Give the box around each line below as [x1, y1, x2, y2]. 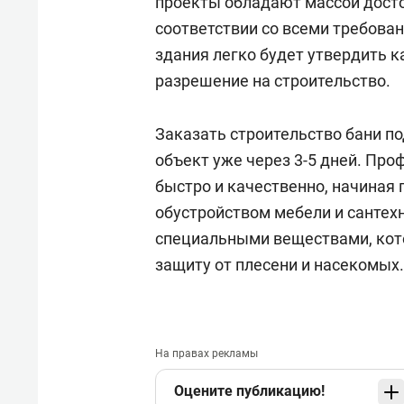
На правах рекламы [155, 347, 258, 360]
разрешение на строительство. [155, 71, 390, 90]
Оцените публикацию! [174, 382, 325, 399]
